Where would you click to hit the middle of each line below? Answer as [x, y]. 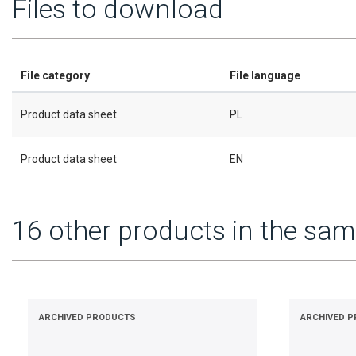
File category [55, 76]
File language [265, 76]
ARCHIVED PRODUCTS [87, 317]
